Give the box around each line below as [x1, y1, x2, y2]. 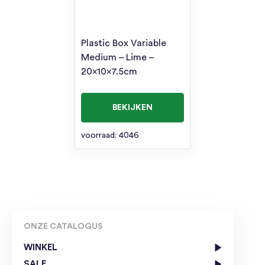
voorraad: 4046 [81, 131, 140, 140]
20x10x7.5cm [81, 66, 138, 76]
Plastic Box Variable [81, 38, 167, 48]
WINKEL [24, 243, 57, 252]
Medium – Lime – [81, 52, 154, 62]
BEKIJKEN [112, 103, 153, 112]
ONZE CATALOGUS [24, 222, 103, 231]
